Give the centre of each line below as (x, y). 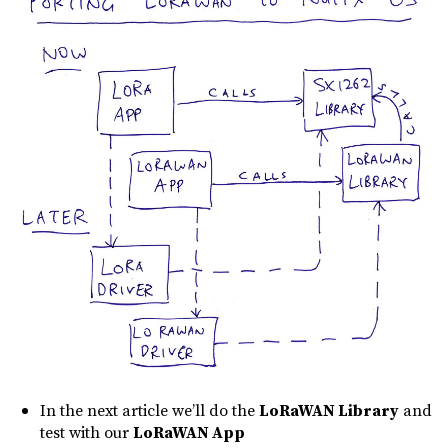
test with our (86, 432)
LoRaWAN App (189, 432)
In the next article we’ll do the (149, 410)
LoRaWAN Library (329, 410)
